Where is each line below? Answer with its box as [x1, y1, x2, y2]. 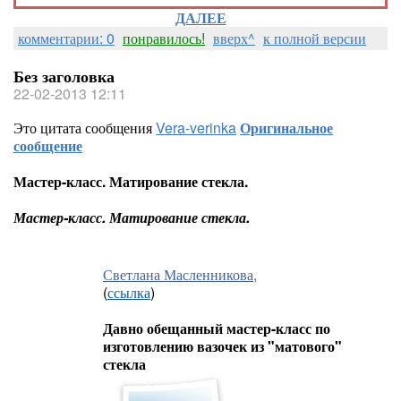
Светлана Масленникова [103, 264, 253, 285]
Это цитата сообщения [13, 117, 156, 138]
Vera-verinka [156, 117, 236, 138]
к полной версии [263, 28, 366, 48]
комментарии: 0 [18, 28, 115, 48]
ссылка [107, 282, 150, 303]
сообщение [13, 135, 82, 156]
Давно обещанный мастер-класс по [103, 318, 330, 338]
